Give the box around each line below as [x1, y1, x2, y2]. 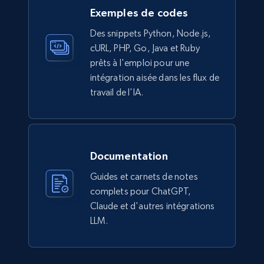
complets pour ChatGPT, [90, 186, 192, 197]
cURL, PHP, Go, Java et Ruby [90, 42, 200, 54]
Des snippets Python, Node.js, [90, 28, 212, 39]
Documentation [90, 150, 168, 163]
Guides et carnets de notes [90, 171, 198, 183]
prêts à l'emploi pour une [90, 57, 190, 69]
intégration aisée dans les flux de [90, 72, 219, 84]
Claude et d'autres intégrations [90, 200, 215, 212]
